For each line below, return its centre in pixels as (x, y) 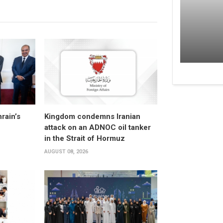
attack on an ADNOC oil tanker (97, 127)
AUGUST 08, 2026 (66, 151)
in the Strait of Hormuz (84, 138)
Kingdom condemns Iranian (92, 116)
